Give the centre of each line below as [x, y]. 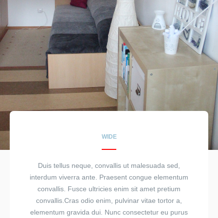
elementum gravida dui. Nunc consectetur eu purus [109, 212]
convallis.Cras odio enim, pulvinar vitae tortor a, [109, 201]
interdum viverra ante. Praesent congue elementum [109, 177]
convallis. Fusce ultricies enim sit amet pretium [109, 189]
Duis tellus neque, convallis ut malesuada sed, [109, 166]
